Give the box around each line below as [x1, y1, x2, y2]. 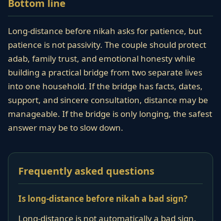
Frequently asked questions [18, 164, 154, 178]
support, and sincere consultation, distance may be [8, 94, 208, 106]
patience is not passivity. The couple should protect [8, 39, 206, 50]
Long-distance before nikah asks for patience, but [8, 25, 202, 37]
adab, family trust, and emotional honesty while [8, 53, 195, 64]
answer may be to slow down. [8, 122, 123, 133]
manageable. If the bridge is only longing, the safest [8, 108, 212, 119]
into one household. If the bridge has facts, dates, [8, 80, 203, 92]
